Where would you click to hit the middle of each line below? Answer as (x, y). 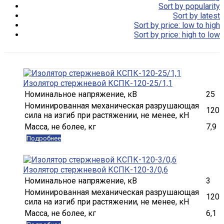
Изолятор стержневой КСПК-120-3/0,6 (95, 170)
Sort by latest (196, 16)
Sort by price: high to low (177, 35)
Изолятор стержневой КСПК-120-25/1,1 (97, 83)
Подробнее (43, 138)
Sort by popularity (189, 6)
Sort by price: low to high (177, 25)
